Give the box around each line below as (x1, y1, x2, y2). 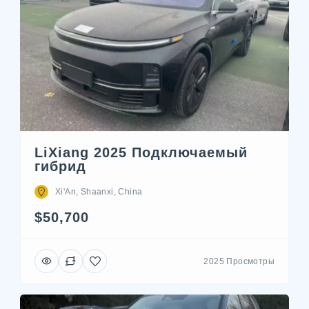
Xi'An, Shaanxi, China (55, 187, 143, 197)
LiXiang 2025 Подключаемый (34, 145, 248, 161)
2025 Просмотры (203, 256, 275, 266)
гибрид (34, 159, 86, 175)
